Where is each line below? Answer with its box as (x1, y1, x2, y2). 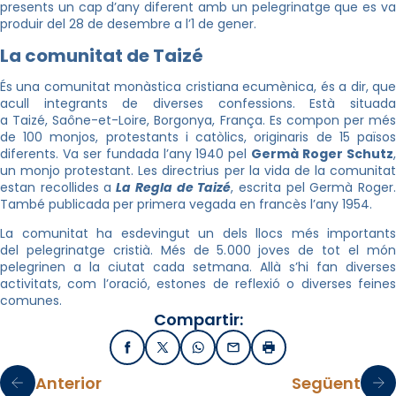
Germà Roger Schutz (251, 145, 394, 163)
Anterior (35, 371, 102, 394)
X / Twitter (161, 343, 230, 362)
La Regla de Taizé (111, 179, 232, 196)
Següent (292, 371, 361, 394)
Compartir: (153, 308, 243, 331)
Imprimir (267, 343, 323, 362)
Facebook (126, 343, 192, 362)
